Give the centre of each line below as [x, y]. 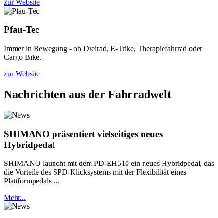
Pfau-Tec [21, 30]
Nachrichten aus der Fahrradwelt [88, 94]
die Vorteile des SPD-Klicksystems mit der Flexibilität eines [95, 172]
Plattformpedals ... [32, 181]
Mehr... [15, 198]
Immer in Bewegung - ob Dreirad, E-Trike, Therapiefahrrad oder [103, 49]
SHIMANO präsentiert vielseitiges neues [83, 134]
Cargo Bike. [23, 57]
